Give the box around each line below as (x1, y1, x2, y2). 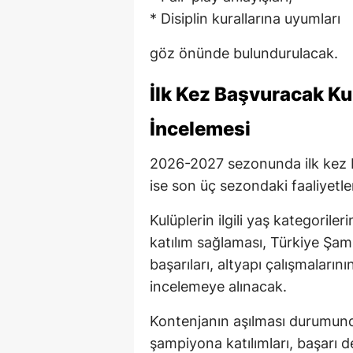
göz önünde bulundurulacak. (150, 44, 338, 61)
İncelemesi (150, 117, 251, 140)
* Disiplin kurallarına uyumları (150, 9, 340, 27)
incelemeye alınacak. (150, 277, 287, 295)
